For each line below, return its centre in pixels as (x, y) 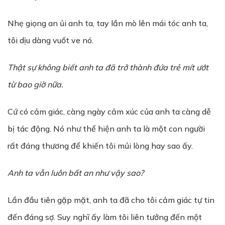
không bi (52, 67)
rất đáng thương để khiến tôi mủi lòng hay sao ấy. (100, 146)
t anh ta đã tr (98, 67)
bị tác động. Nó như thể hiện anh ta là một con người (106, 129)
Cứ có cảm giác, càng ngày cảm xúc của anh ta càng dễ (109, 111)
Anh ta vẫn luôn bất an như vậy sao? (76, 173)
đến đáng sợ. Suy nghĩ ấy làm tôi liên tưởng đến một (105, 217)
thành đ (143, 67)
